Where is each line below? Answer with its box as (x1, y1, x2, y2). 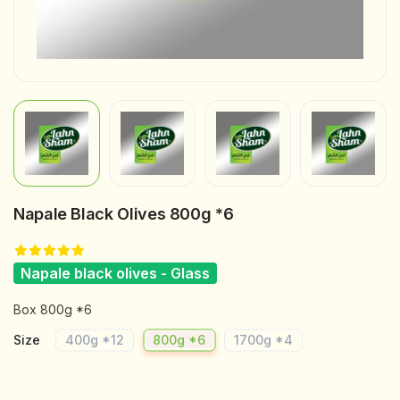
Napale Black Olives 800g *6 (13, 204, 234, 223)
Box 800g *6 (13, 302, 92, 317)
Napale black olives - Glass (21, 264, 210, 282)
